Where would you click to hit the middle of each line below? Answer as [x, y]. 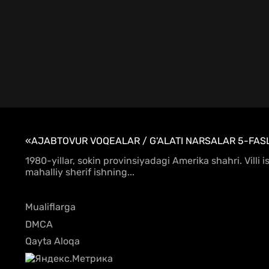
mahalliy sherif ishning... [80, 172]
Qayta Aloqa [53, 241]
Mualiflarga [50, 207]
